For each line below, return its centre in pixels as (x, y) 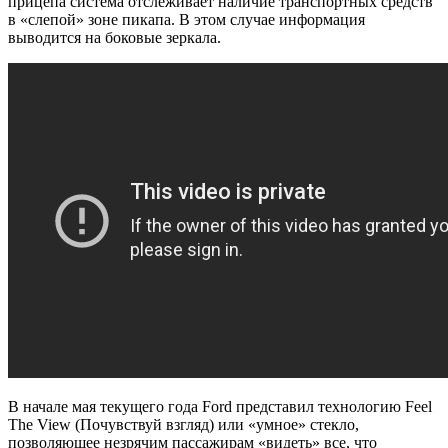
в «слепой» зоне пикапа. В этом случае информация (186, 20)
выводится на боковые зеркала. (114, 38)
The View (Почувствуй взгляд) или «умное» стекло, (183, 425)
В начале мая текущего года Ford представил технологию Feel (220, 407)
